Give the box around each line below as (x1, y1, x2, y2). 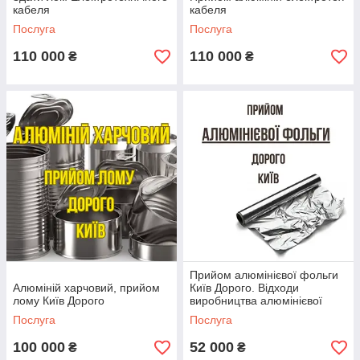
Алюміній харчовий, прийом (13, 281, 160, 295)
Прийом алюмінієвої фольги (190, 268, 338, 282)
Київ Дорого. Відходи (190, 281, 299, 295)
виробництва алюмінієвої (190, 294, 322, 308)
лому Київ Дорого (13, 294, 104, 308)
